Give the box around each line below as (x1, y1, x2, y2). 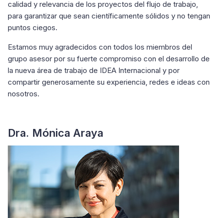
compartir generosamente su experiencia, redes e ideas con (8, 77, 210, 87)
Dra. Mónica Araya (8, 127, 103, 139)
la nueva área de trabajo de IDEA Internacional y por (8, 66, 180, 75)
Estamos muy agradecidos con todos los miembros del (8, 42, 192, 52)
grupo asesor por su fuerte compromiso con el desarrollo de (8, 54, 210, 63)
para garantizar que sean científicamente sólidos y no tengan (8, 11, 210, 20)
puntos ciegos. (8, 23, 57, 32)
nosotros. (8, 89, 39, 98)
